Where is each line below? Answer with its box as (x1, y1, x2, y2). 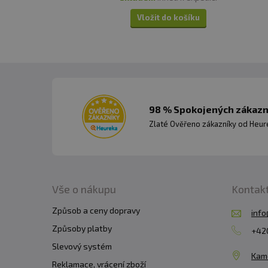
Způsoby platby (52, 223, 112, 234)
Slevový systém (52, 241, 112, 252)
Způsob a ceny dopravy (52, 205, 140, 216)
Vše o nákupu (52, 182, 116, 196)
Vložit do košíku (137, 13, 200, 23)
